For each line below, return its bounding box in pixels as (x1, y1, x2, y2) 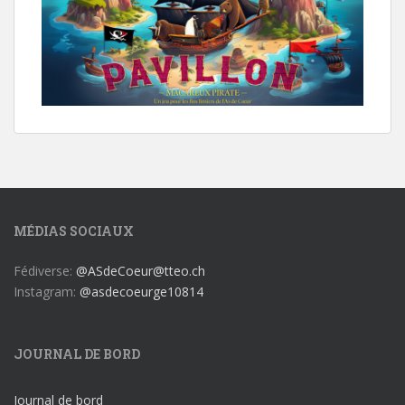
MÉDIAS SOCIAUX (14, 222, 134, 240)
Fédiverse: (14, 262, 76, 280)
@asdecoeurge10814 (80, 283, 203, 301)
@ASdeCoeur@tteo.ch (76, 262, 205, 280)
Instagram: (14, 283, 80, 301)
